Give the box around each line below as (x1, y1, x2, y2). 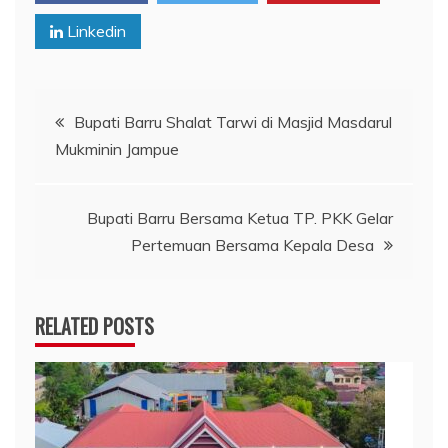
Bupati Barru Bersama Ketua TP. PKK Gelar (87, 207, 393, 228)
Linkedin (63, 20, 126, 41)
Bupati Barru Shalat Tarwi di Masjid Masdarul (74, 111, 392, 132)
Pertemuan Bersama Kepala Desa (131, 234, 374, 255)
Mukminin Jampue (55, 138, 179, 159)
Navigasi (34, 90, 132, 138)
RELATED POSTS (35, 310, 154, 341)
